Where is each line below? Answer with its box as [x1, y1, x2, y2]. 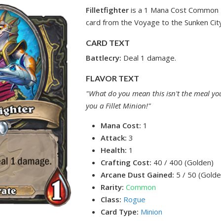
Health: [101, 145, 127, 155]
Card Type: [101, 207, 139, 217]
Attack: [101, 133, 127, 143]
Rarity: [101, 182, 124, 192]
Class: [101, 194, 122, 204]
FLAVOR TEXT [86, 74, 140, 83]
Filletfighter [86, 5, 129, 15]
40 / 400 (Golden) [151, 157, 214, 167]
